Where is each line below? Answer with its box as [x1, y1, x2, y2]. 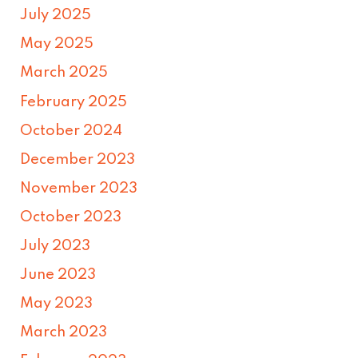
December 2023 [20, 152, 136, 167]
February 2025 [20, 94, 128, 109]
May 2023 [20, 296, 93, 312]
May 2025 [20, 37, 94, 52]
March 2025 [20, 66, 109, 81]
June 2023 [20, 268, 97, 283]
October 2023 [20, 209, 122, 225]
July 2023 [20, 239, 91, 253]
